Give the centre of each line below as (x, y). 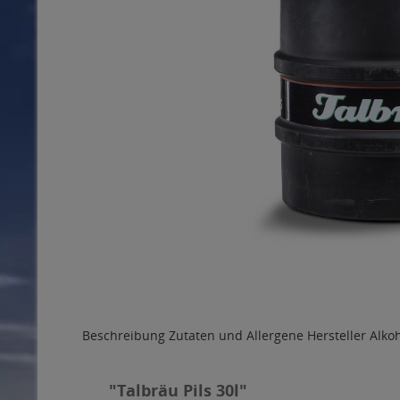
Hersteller (337, 335)
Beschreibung (124, 335)
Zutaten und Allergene (236, 335)
